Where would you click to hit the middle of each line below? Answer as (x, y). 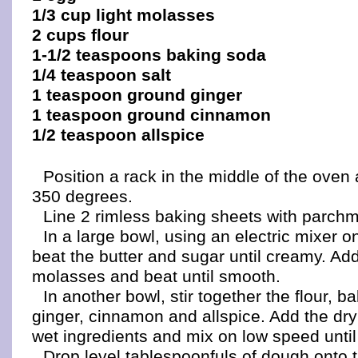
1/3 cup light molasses (123, 15)
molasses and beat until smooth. (156, 276)
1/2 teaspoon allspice (118, 135)
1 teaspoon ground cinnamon (151, 115)
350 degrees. (82, 196)
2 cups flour (80, 35)
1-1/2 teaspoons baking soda (149, 55)
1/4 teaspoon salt (101, 75)
